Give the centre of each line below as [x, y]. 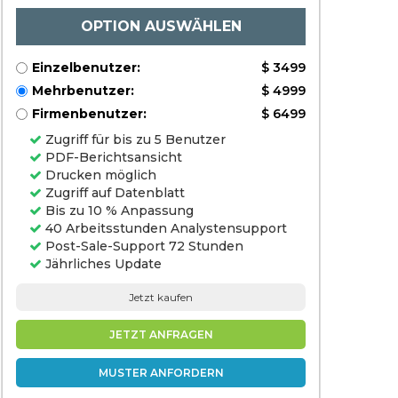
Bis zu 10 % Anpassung [118, 211]
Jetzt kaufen [161, 297]
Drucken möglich [99, 175]
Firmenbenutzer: [89, 114]
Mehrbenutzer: [83, 91]
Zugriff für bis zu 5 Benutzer [134, 139]
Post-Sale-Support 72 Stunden [143, 246]
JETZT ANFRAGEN [161, 334]
